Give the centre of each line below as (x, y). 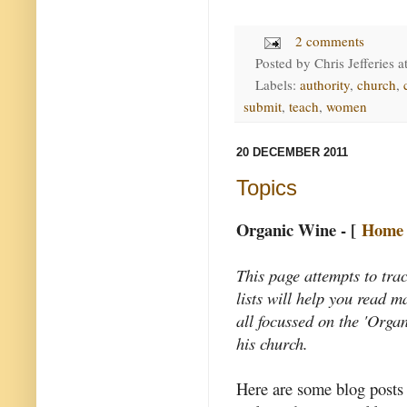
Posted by (284, 63)
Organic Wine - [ (299, 230)
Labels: (277, 85)
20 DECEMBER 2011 (292, 153)
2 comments (330, 41)
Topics (267, 188)
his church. (272, 343)
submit (263, 107)
